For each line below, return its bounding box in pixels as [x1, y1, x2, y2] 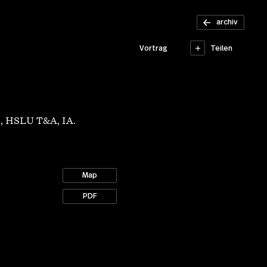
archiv [216, 18, 238, 26]
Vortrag [139, 45, 167, 52]
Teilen [210, 44, 232, 52]
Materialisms [185, 2, 243, 12]
